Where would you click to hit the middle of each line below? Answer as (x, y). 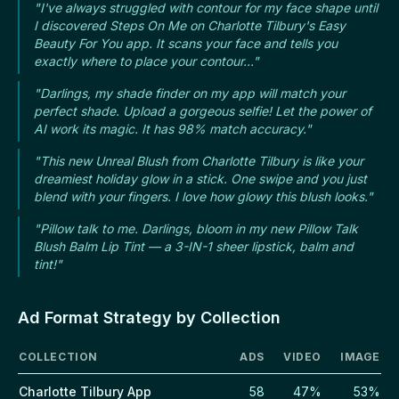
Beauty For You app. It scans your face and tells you (186, 44)
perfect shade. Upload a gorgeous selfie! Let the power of (203, 111)
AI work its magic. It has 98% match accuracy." (173, 129)
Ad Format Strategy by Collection (149, 318)
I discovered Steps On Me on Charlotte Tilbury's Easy (190, 26)
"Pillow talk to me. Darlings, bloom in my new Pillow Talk (196, 229)
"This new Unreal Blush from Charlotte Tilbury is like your (199, 161)
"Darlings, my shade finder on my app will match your (190, 94)
